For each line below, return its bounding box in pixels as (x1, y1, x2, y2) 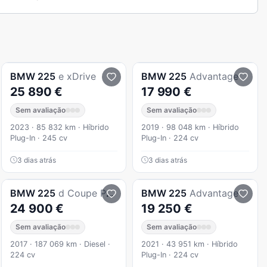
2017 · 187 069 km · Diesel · (10, 239, 110, 249)
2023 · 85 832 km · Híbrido (10, 122, 109, 132)
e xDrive (58, 70, 96, 82)
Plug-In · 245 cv (10, 133, 67, 142)
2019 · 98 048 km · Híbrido (141, 122, 240, 132)
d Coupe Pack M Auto (58, 187, 106, 199)
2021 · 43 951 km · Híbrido (141, 239, 238, 249)
